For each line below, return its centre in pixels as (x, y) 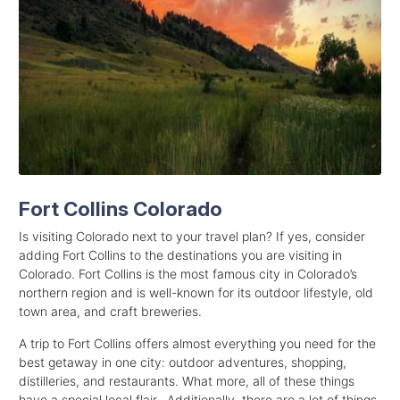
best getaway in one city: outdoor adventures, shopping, (183, 362)
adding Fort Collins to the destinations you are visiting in (180, 255)
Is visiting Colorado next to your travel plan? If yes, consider (192, 237)
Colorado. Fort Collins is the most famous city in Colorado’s (188, 274)
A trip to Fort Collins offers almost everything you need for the (197, 344)
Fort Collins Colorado (121, 209)
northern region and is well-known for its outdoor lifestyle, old (196, 293)
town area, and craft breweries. (110, 312)
